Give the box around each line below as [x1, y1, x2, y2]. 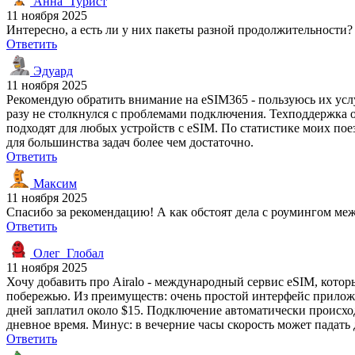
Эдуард [30, 63, 73, 78]
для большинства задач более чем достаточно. [6, 135, 254, 149]
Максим [30, 176, 77, 190]
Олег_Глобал [30, 246, 104, 260]
